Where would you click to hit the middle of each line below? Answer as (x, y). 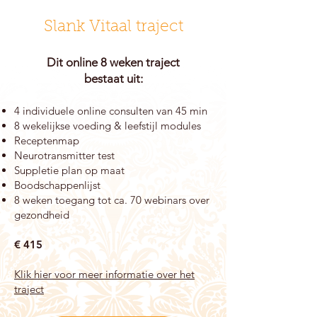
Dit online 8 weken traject (113, 62)
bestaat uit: (113, 79)
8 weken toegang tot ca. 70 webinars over (112, 200)
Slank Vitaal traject (113, 27)
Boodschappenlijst (57, 185)
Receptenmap (47, 140)
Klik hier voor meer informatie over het (104, 274)
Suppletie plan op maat (69, 170)
